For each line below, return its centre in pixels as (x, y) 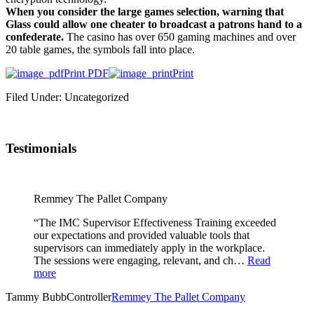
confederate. (36, 36)
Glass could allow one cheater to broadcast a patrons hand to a (154, 24)
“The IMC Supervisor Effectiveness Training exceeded (155, 223)
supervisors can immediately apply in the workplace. (149, 248)
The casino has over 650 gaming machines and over (181, 36)
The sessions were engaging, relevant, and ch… (139, 261)
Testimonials (41, 148)
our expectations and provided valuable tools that (142, 235)
